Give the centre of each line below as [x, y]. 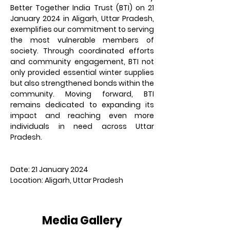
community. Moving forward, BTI [82, 94]
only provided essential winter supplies [82, 72]
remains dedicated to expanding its [82, 105]
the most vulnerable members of [82, 40]
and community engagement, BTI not [82, 62]
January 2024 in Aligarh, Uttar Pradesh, [82, 18]
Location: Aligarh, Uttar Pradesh [67, 180]
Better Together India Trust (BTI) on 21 [82, 8]
